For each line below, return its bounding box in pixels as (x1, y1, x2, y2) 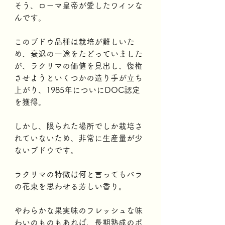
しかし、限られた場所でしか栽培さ (14, 122, 143, 130)
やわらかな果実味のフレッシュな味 (14, 206, 143, 214)
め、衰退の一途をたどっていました (14, 49, 143, 58)
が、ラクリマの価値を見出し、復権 (14, 61, 143, 70)
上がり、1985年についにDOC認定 (14, 85, 140, 94)
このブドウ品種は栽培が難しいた (14, 37, 135, 46)
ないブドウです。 (14, 146, 78, 154)
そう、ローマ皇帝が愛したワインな (14, 1, 143, 10)
